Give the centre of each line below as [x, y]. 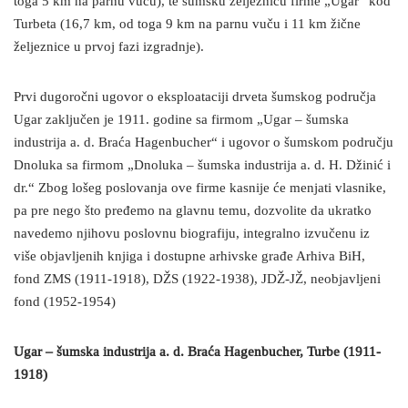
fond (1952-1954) [65, 302]
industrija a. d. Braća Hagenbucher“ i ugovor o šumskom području [204, 143]
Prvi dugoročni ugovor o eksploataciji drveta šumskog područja [195, 97]
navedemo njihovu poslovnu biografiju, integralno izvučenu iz [192, 234]
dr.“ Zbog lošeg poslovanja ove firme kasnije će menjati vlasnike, [200, 189]
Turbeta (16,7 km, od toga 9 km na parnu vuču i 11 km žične [187, 25]
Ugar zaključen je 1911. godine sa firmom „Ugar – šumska [181, 120]
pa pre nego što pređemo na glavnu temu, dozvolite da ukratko [193, 211]
